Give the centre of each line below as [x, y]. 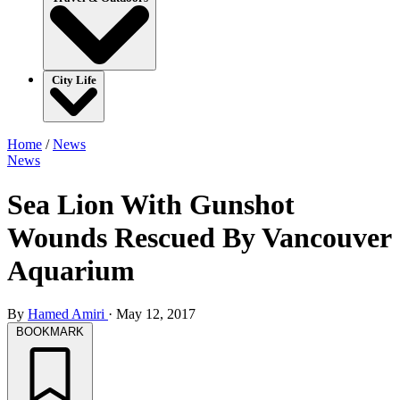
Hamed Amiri [68, 314]
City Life [74, 80]
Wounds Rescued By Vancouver [199, 237]
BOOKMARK [50, 332]
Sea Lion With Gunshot [151, 204]
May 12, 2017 [156, 314]
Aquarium [71, 270]
